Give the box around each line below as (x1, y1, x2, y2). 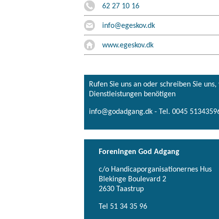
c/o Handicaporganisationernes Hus (99, 165, 212, 174)
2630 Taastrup (99, 185, 144, 193)
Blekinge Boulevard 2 (99, 175, 166, 183)
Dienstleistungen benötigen (89, 90, 175, 98)
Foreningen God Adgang (99, 148, 179, 156)
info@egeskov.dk (102, 22, 155, 30)
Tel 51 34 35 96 (99, 202, 147, 211)
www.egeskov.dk (102, 41, 153, 49)
